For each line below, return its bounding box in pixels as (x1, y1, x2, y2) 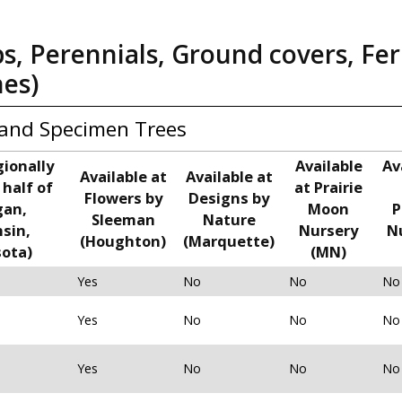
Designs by (188, 188, 269, 209)
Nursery (299, 220, 358, 241)
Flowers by (83, 188, 162, 209)
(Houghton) (80, 231, 166, 252)
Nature (202, 209, 256, 231)
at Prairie (294, 177, 363, 198)
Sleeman (91, 209, 155, 231)
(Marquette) (183, 231, 275, 252)
